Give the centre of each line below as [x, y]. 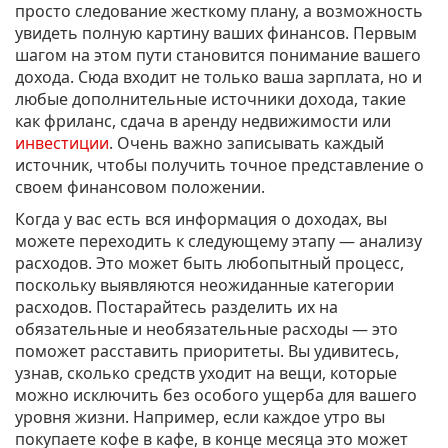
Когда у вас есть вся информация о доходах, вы [201, 219]
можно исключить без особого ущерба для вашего [216, 395]
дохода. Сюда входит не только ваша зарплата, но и [218, 77]
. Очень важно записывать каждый [246, 143]
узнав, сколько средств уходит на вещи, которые [206, 373]
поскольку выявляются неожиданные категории [204, 285]
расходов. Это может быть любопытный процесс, [209, 263]
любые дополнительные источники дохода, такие [210, 99]
